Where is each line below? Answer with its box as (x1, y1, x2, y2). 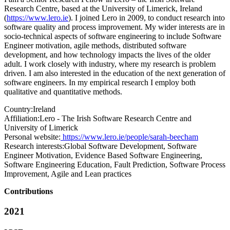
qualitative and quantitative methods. (4, 87, 122, 97)
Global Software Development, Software (64, 142, 197, 151)
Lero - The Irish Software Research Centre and (40, 114, 191, 123)
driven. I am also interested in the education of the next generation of (4, 69, 225, 78)
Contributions (4, 187, 53, 196)
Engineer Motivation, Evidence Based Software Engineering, (4, 151, 202, 160)
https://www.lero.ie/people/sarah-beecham (61, 132, 198, 142)
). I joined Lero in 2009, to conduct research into (68, 13, 225, 23)
